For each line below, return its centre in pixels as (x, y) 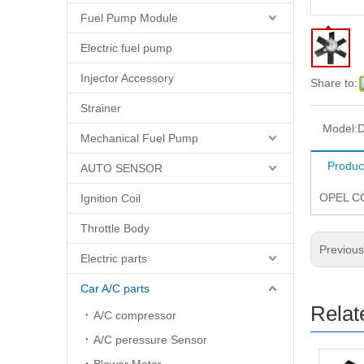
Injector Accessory (127, 78)
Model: (340, 128)
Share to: (334, 83)
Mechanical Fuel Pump (139, 138)
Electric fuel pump (126, 48)
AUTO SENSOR (121, 168)
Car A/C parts (115, 288)
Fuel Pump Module (129, 18)
